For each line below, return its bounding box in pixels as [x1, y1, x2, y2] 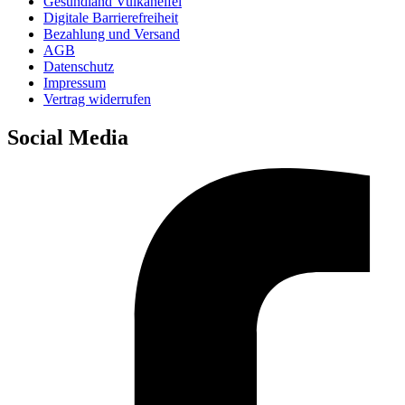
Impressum [43, 75, 106, 91]
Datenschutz [43, 59, 114, 75]
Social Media [7, 126, 128, 150]
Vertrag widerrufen [43, 91, 151, 108]
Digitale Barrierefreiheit [43, 10, 178, 26]
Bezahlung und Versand [43, 26, 180, 42]
